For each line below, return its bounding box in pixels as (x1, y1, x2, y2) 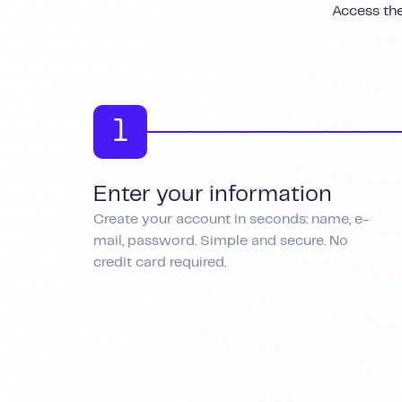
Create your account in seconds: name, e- (93, 212, 369, 226)
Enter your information (93, 183, 332, 205)
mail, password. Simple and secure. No (93, 233, 348, 248)
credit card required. (93, 255, 226, 269)
